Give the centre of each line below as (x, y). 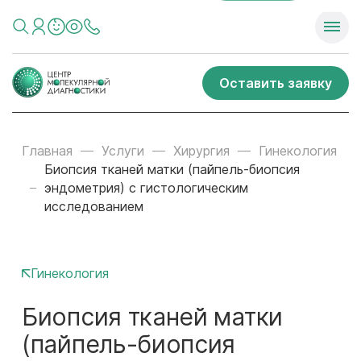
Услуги (123, 151)
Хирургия (201, 151)
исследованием (94, 206)
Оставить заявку (276, 83)
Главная (47, 151)
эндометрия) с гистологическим (147, 188)
